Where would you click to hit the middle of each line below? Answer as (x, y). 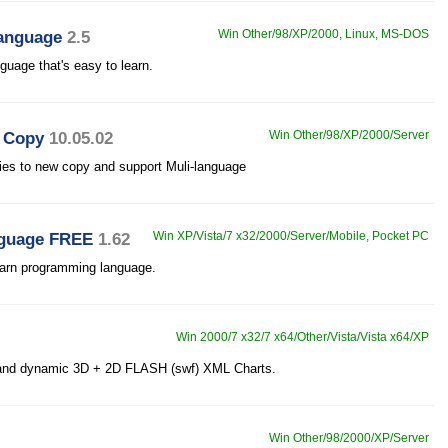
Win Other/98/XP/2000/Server (349, 135)
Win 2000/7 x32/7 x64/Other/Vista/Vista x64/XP (302, 337)
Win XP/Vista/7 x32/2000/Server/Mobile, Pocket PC (291, 236)
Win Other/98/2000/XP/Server (349, 438)
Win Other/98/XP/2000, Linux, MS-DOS (323, 34)
